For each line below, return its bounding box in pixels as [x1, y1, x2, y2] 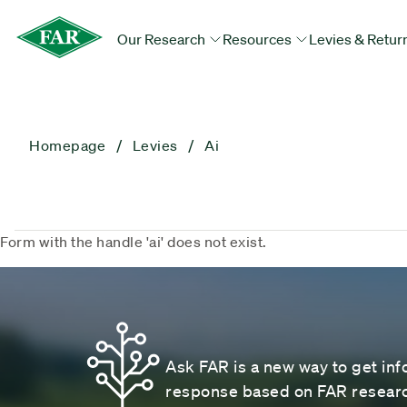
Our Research [117, 30, 208, 48]
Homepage [29, 136, 105, 154]
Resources [223, 30, 294, 48]
